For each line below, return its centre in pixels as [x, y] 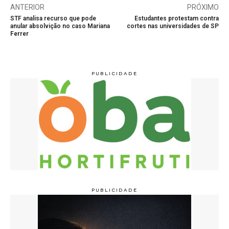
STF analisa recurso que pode [53, 19]
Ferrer [19, 34]
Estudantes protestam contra [176, 19]
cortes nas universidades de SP [173, 26]
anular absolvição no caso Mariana [60, 26]
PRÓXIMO [203, 7]
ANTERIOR [27, 7]
